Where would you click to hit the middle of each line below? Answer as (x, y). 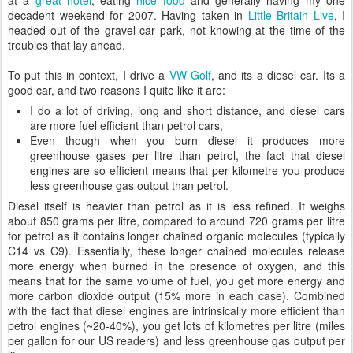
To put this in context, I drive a (89, 75)
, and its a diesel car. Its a (278, 75)
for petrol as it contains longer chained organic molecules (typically (176, 236)
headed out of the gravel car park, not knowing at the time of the (176, 30)
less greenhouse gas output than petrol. (129, 185)
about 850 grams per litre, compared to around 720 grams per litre (176, 221)
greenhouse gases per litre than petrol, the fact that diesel (188, 155)
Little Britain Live (291, 15)
